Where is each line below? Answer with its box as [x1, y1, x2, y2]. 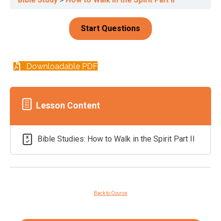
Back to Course [94, 190, 127, 196]
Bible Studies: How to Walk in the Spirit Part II [37, 134, 195, 144]
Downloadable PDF [26, 61, 98, 71]
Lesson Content [36, 100, 101, 110]
